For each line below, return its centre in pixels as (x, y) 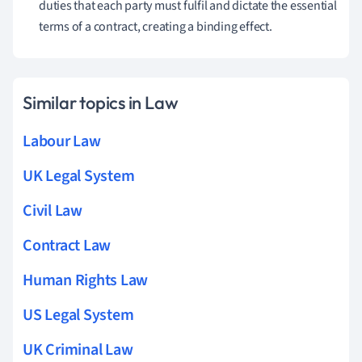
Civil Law (53, 210)
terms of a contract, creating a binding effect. (156, 26)
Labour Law (62, 141)
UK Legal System (79, 176)
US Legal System (78, 315)
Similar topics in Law (101, 102)
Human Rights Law (86, 280)
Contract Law (67, 245)
